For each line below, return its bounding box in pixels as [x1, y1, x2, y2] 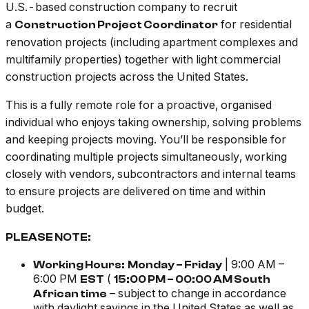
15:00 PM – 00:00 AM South [114, 273, 270, 286]
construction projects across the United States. [6, 70, 248, 84]
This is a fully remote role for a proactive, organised [6, 98, 272, 112]
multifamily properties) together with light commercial [6, 52, 281, 67]
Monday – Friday [128, 259, 222, 272]
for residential [218, 17, 292, 32]
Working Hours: [33, 259, 125, 272]
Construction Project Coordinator [14, 19, 218, 32]
